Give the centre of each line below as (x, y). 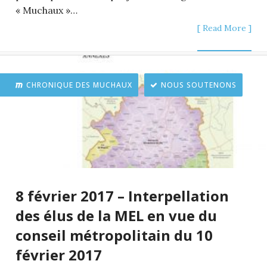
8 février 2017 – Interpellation (122, 195)
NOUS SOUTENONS (199, 85)
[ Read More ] (224, 28)
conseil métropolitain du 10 (114, 235)
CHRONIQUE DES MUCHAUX (79, 85)
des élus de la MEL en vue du (116, 215)
